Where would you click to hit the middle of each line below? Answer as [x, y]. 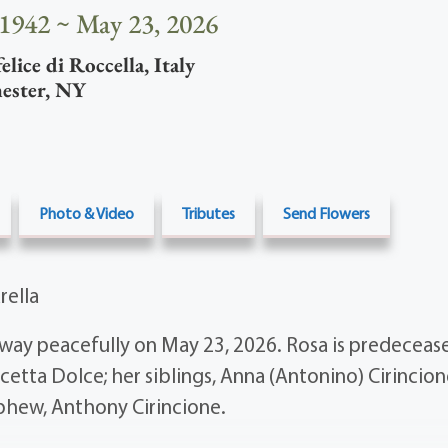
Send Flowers [326, 213]
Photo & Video [86, 213]
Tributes [208, 213]
